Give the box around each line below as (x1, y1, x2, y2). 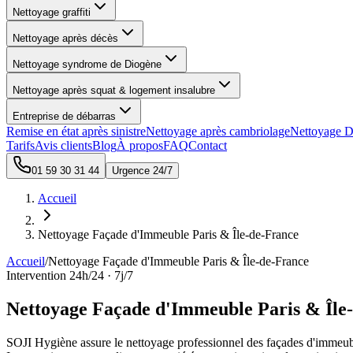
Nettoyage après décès (13, 32, 118, 44)
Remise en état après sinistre (6, 124, 146, 138)
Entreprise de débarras (13, 110, 116, 122)
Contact (188, 139, 227, 152)
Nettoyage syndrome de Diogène (13, 58, 162, 70)
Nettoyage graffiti (13, 6, 91, 18)
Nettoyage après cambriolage (146, 124, 290, 138)
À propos (117, 139, 163, 152)
